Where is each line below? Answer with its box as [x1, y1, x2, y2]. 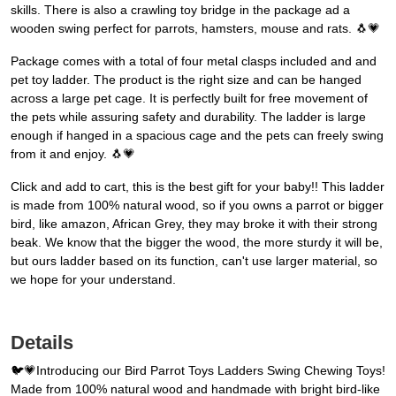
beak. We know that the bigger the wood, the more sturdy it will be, [11, 235, 383, 250]
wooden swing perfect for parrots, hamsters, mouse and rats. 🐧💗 [11, 21, 380, 36]
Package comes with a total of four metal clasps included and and [11, 54, 377, 69]
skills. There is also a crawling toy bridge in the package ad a [11, 3, 350, 18]
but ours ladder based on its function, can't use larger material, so [11, 254, 377, 269]
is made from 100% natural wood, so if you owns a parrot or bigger [11, 198, 384, 213]
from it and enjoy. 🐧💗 [11, 147, 135, 162]
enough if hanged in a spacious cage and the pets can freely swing [11, 128, 384, 143]
